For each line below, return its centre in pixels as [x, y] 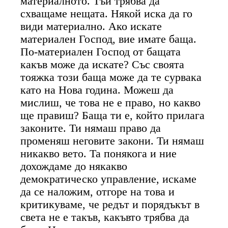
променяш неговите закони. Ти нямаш [112, 141]
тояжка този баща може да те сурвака [111, 77]
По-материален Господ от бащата [101, 52]
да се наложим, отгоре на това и [98, 192]
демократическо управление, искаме [109, 179]
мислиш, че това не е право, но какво [111, 103]
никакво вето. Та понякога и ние [99, 153]
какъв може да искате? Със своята [103, 64]
